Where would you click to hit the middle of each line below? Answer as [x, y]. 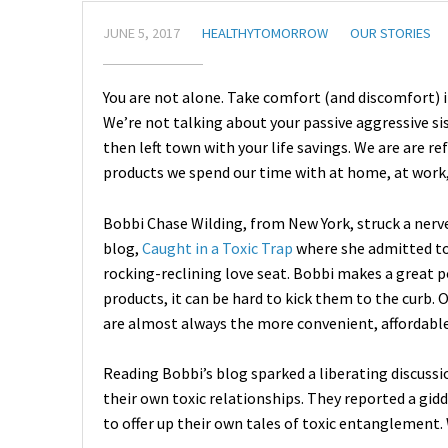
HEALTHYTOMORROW [265, 33]
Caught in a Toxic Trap [217, 247]
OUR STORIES [390, 33]
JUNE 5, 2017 [141, 33]
